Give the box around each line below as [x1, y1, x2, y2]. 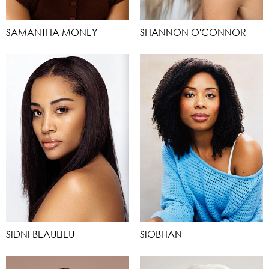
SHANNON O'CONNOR [140, 26, 246, 38]
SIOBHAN [140, 228, 182, 240]
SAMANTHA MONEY [6, 26, 97, 38]
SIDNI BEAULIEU [6, 228, 74, 240]
